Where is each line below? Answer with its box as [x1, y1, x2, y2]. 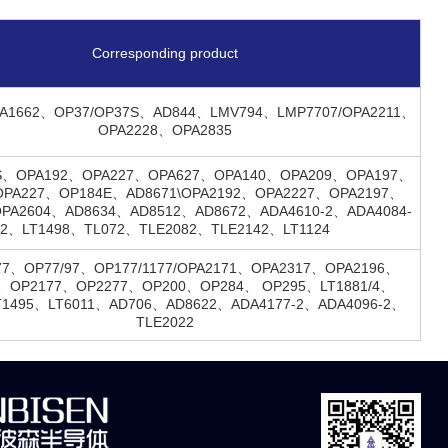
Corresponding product [91, 44, 238, 61]
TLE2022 [135, 313, 194, 330]
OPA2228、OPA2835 [97, 121, 232, 138]
